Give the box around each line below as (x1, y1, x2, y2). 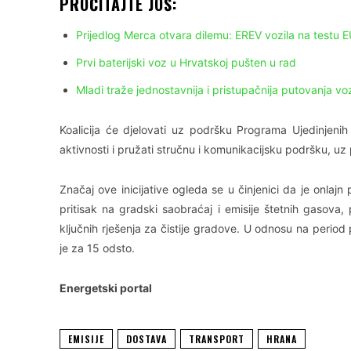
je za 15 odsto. (60, 241, 135, 255)
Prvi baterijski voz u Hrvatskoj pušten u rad (76, 56, 296, 70)
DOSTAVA (126, 332, 167, 346)
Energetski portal (60, 281, 152, 295)
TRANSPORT (189, 332, 244, 346)
